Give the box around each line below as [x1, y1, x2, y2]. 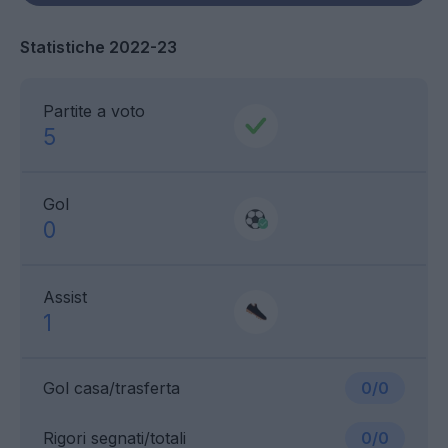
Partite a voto [43, 101, 145, 122]
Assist [43, 287, 87, 308]
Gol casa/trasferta [43, 378, 180, 399]
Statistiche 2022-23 [20, 37, 177, 58]
